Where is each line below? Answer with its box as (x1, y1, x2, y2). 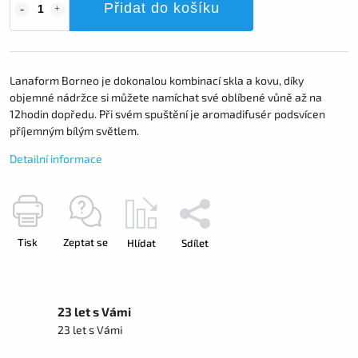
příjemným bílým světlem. (10, 124, 139, 138)
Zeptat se (63, 236, 108, 249)
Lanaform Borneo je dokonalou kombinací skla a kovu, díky (10, 74, 304, 88)
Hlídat (127, 237, 156, 250)
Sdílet (181, 237, 209, 250)
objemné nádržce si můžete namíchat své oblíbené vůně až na (10, 90, 322, 105)
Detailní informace (10, 152, 102, 166)
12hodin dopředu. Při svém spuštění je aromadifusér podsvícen (10, 107, 325, 121)
